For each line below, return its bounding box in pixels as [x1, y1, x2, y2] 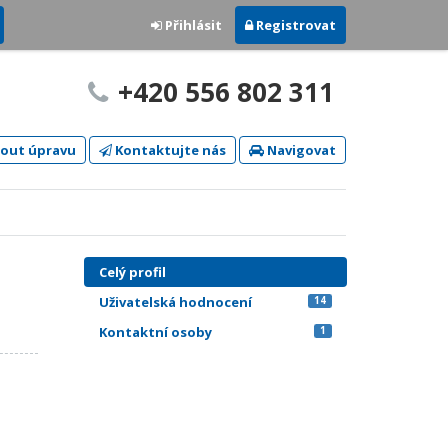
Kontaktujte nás [112, 141, 226, 159]
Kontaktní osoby [98, 323, 212, 341]
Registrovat [253, 16, 336, 34]
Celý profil [98, 263, 166, 281]
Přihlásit [162, 16, 222, 34]
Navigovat [264, 141, 336, 159]
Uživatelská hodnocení [98, 293, 252, 311]
